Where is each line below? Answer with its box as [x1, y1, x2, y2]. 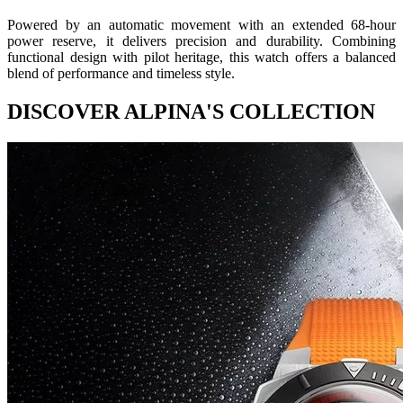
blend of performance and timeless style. [7, 66, 235, 82]
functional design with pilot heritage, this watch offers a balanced [7, 49, 396, 66]
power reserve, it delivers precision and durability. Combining [7, 33, 396, 49]
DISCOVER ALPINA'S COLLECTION [7, 100, 375, 124]
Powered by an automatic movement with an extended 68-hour [7, 17, 396, 33]
